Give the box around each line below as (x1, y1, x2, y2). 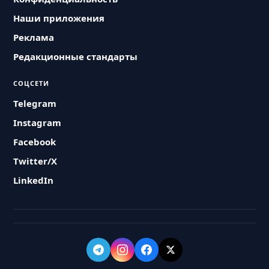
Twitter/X (13, 155, 58, 167)
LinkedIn (13, 174, 54, 186)
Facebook (13, 136, 56, 148)
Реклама (13, 31, 55, 43)
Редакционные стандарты (13, 50, 138, 62)
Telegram (13, 97, 57, 109)
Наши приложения (13, 12, 105, 24)
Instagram (13, 116, 62, 128)
